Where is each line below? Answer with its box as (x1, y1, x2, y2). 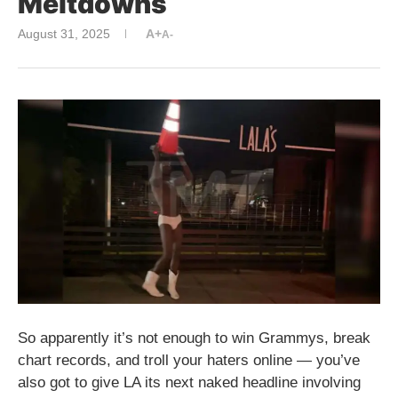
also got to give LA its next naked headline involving (18, 373, 361, 391)
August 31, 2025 (18, 27, 110, 42)
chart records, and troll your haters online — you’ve (18, 351, 360, 369)
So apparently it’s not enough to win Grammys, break (18, 329, 370, 346)
